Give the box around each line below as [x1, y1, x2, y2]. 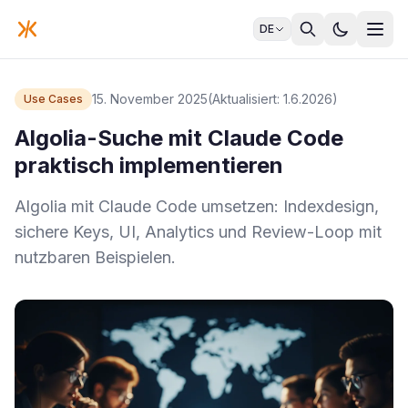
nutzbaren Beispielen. [15, 248, 176, 267]
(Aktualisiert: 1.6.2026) [208, 91, 338, 107]
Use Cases [24, 92, 83, 106]
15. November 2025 [92, 91, 208, 107]
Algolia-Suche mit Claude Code [15, 125, 343, 151]
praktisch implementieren [15, 152, 283, 178]
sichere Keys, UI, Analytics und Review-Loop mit [15, 222, 382, 241]
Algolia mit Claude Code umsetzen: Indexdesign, [15, 197, 379, 216]
